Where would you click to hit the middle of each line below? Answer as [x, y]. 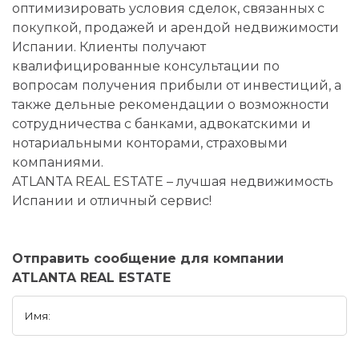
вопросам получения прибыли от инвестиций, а [177, 85]
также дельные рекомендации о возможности [171, 105]
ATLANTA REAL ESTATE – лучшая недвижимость [173, 182]
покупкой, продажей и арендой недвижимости [175, 28]
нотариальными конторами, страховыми [150, 143]
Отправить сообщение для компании [148, 258]
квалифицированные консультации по [146, 66]
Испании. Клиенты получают [109, 47]
